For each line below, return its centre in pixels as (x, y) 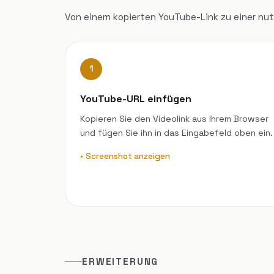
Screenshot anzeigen (128, 156)
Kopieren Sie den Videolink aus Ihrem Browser (174, 118)
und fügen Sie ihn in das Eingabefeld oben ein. (176, 132)
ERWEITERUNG (120, 261)
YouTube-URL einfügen (136, 98)
